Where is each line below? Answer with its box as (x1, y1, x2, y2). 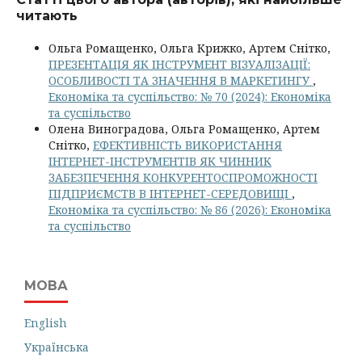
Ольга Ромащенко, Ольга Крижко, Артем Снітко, (48, 40, 330, 56)
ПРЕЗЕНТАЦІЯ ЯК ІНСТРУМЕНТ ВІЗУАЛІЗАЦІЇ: (48, 56, 310, 72)
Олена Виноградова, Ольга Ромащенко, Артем (48, 120, 320, 137)
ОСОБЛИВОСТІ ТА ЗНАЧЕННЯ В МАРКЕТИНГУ (48, 72, 313, 88)
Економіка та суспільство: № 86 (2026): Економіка (48, 201, 331, 217)
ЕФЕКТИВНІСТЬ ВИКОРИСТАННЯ (93, 137, 282, 153)
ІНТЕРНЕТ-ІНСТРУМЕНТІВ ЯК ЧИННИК (48, 153, 271, 169)
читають (16, 7, 78, 23)
